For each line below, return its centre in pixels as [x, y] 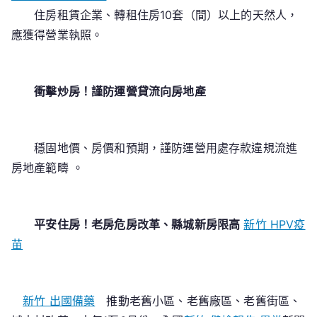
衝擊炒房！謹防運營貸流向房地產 [120, 91]
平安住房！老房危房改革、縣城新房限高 [137, 224]
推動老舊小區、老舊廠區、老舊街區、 [198, 301]
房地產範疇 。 [48, 168]
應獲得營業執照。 [57, 35]
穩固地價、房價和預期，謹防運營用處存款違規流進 [155, 148]
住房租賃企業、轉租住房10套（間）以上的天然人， [155, 15]
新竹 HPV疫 [275, 224]
